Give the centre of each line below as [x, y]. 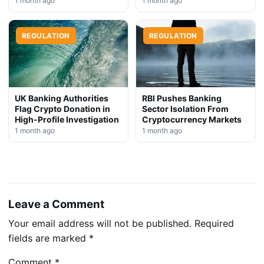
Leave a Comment [56, 204]
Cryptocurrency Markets [192, 119]
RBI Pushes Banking [182, 98]
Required [214, 224]
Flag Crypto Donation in [62, 108]
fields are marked [49, 238]
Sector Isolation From [185, 108]
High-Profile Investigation [67, 119]
